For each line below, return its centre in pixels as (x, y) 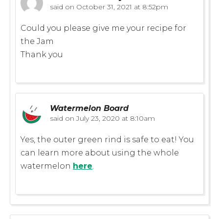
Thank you (42, 54)
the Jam (37, 41)
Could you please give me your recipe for (103, 28)
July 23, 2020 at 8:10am (115, 118)
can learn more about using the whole (100, 153)
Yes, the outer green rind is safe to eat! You (107, 139)
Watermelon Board (89, 108)
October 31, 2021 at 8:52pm (121, 7)
